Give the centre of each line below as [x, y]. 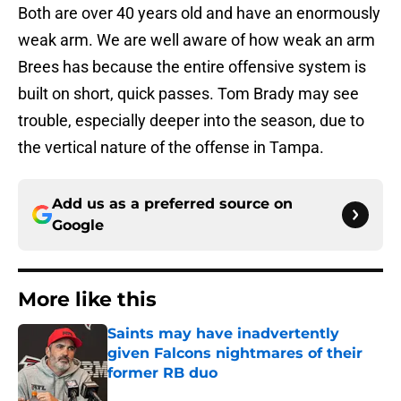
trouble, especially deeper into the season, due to [191, 121]
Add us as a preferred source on [172, 204]
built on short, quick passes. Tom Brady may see [188, 94]
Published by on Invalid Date [184, 391]
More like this [87, 300]
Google [78, 226]
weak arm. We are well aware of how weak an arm [196, 40]
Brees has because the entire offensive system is [192, 67]
